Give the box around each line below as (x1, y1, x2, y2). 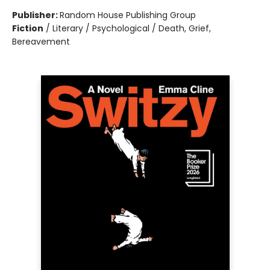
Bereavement (12, 36, 70, 48)
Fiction (12, 22, 43, 35)
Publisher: (12, 9, 60, 22)
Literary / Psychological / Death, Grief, (52, 22, 211, 35)
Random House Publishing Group (60, 9, 196, 22)
